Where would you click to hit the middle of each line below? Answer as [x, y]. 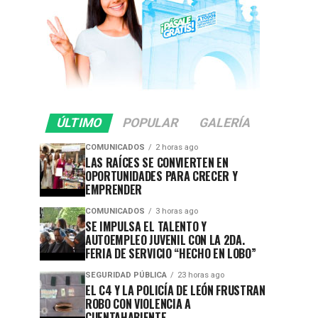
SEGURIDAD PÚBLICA [126, 275]
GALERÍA [225, 123]
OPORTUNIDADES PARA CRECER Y [161, 176]
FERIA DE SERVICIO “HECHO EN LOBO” [171, 254]
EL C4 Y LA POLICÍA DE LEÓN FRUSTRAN [175, 291]
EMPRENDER [114, 190]
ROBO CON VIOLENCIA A [138, 304]
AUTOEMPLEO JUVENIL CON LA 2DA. [165, 240]
